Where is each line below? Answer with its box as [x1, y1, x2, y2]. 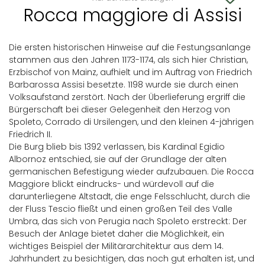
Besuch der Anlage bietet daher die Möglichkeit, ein [9, 228, 224, 240]
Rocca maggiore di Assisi [23, 3, 242, 28]
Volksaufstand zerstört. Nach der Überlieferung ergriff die [9, 91, 245, 103]
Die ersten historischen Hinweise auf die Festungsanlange [9, 41, 251, 53]
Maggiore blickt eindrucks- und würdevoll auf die [9, 178, 214, 190]
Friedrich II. [9, 128, 52, 140]
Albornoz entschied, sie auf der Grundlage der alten [9, 153, 227, 165]
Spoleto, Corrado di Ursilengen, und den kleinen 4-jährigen [9, 116, 254, 128]
